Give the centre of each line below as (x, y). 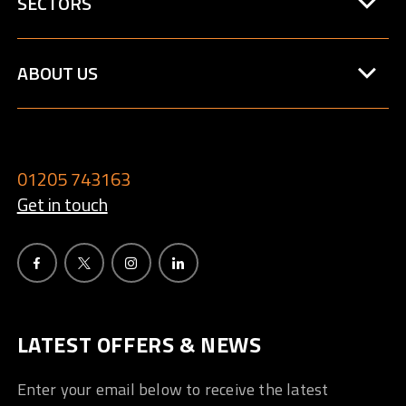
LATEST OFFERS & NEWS (139, 345)
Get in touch (62, 205)
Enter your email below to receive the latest (173, 390)
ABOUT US (57, 73)
